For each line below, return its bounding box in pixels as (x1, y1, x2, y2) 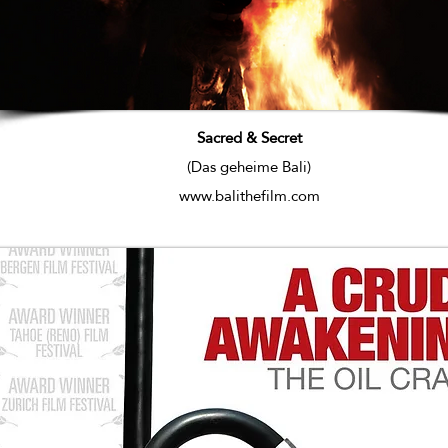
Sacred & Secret (196, 123, 302, 152)
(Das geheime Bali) (187, 152, 311, 181)
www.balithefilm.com (178, 181, 320, 210)
